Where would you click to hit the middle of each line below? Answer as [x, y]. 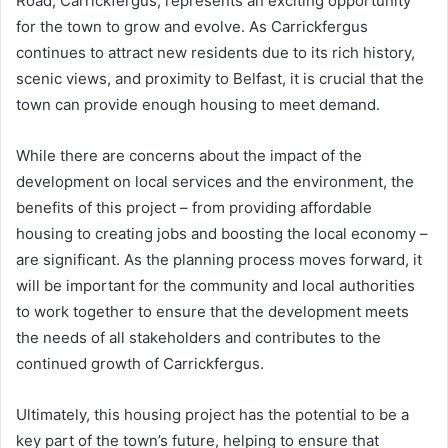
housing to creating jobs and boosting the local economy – [222, 233]
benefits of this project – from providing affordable [194, 207]
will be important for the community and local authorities [215, 285]
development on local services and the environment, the [215, 181]
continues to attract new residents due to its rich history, [215, 52]
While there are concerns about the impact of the [189, 155]
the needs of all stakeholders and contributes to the [198, 337]
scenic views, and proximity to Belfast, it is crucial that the [220, 78]
